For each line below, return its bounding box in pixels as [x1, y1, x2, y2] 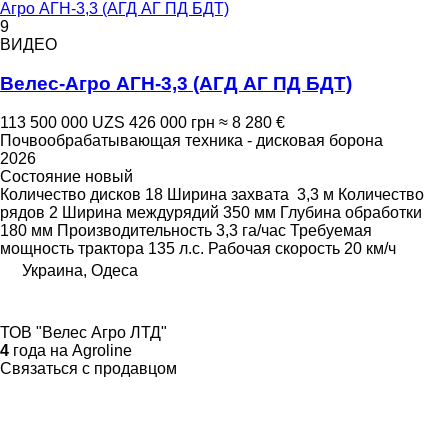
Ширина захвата [167, 185, 289, 203]
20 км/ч [344, 239, 396, 257]
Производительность [57, 221, 212, 239]
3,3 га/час [216, 221, 286, 239]
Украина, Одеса [22, 261, 138, 279]
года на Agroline [9, 341, 132, 359]
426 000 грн [129, 113, 215, 131]
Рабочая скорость [208, 239, 340, 257]
